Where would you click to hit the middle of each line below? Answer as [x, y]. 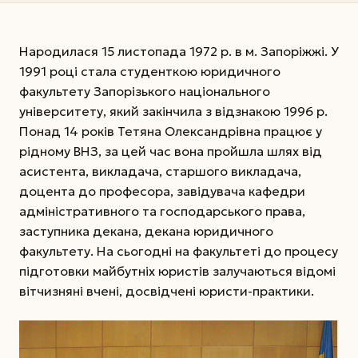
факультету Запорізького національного [145, 91]
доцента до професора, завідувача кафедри [162, 191]
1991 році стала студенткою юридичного [150, 72]
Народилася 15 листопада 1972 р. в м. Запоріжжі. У [179, 52]
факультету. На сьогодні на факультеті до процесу [179, 251]
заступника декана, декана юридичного [146, 231]
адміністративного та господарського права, [162, 211]
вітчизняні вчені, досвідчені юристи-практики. [167, 291]
